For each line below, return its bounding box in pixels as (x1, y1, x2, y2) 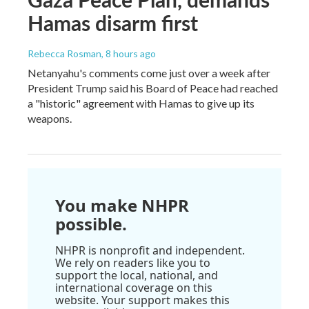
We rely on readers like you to (55, 255, 210, 270)
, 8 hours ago (101, 47, 156, 59)
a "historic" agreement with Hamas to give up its (28, 96, 255, 110)
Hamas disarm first (28, 8, 198, 37)
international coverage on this (55, 279, 212, 295)
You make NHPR (55, 193, 189, 217)
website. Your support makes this (55, 292, 230, 308)
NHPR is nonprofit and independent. (55, 242, 245, 258)
